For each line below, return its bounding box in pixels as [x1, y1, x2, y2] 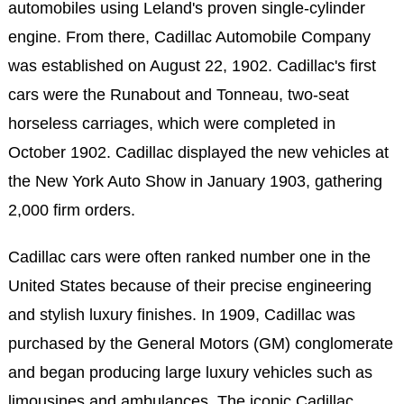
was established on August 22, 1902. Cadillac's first [7, 57, 376, 75]
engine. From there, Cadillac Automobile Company [7, 28, 371, 46]
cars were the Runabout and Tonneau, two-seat [7, 86, 349, 104]
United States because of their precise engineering [7, 277, 372, 295]
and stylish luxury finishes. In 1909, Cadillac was [7, 306, 355, 324]
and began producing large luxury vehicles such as [7, 363, 372, 381]
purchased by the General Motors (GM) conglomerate [7, 335, 393, 353]
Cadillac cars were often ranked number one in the [7, 248, 371, 266]
